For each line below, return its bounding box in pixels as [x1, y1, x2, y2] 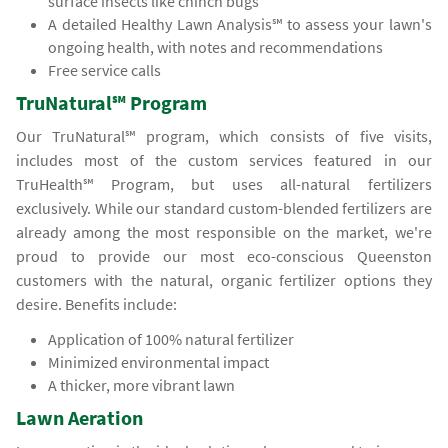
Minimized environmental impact [48, 352, 270, 373]
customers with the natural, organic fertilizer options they [16, 270, 432, 291]
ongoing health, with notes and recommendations [48, 37, 384, 58]
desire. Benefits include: [16, 294, 178, 315]
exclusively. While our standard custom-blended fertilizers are [16, 198, 432, 219]
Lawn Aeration [16, 405, 144, 431]
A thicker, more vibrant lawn [48, 375, 236, 396]
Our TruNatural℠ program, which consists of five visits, [16, 126, 432, 147]
